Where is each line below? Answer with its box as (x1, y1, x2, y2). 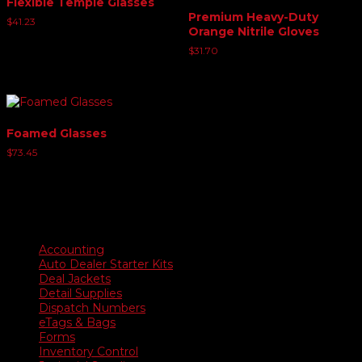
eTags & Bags (39, 314, 116, 330)
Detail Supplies (39, 285, 122, 301)
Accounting (39, 242, 104, 257)
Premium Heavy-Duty (187, 9, 318, 24)
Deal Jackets (39, 271, 111, 286)
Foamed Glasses (6, 126, 107, 141)
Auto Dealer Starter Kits (39, 256, 173, 271)
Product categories (6, 212, 127, 227)
